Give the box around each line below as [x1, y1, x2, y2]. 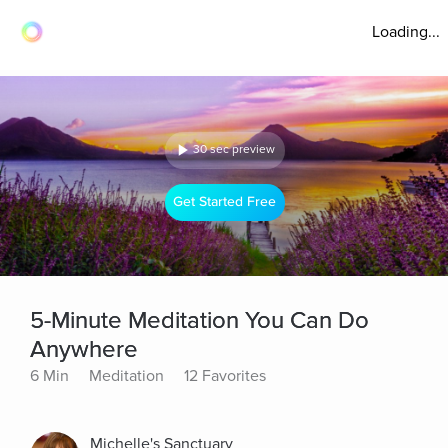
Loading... [372, 22, 440, 42]
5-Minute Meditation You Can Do [30, 306, 369, 335]
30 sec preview [193, 142, 275, 157]
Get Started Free [173, 193, 277, 211]
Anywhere [30, 335, 138, 364]
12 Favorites [184, 366, 266, 386]
